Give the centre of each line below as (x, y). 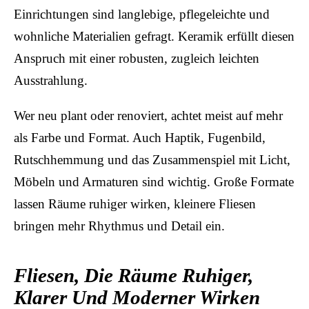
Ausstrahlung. (51, 80)
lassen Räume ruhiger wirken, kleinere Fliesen (135, 203)
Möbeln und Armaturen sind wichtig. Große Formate (154, 181)
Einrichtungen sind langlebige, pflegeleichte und (142, 14)
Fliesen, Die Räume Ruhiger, (133, 275)
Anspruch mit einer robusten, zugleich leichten (137, 58)
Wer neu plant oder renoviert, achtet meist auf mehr (148, 115)
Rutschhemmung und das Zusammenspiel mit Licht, (152, 159)
